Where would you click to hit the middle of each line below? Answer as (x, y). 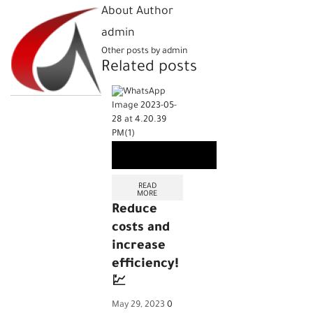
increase (139, 246)
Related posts (149, 69)
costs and (141, 228)
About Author (137, 12)
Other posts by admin (144, 52)
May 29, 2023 (138, 306)
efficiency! (145, 264)
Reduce (134, 210)
